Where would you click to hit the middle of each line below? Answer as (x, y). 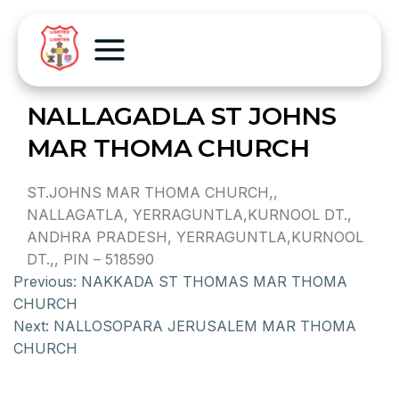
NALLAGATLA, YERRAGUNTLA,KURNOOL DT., (189, 215)
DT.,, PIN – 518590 (90, 259)
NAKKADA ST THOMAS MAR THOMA (214, 281)
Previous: (45, 281)
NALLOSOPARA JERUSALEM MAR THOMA (205, 326)
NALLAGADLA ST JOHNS (182, 116)
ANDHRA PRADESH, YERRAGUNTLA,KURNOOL (195, 237)
